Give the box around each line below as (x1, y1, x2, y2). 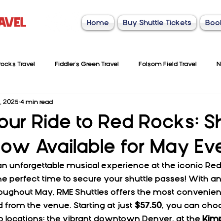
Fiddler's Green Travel (55, 60, 119, 68)
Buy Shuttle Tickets (123, 19, 191, 27)
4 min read (20, 98, 53, 106)
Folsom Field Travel (139, 60, 197, 68)
